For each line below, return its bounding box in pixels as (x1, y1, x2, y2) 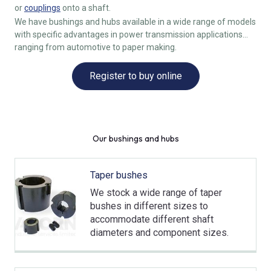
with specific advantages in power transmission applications (15, 29, 243, 39)
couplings (24, 3, 60, 13)
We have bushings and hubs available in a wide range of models (15, 16, 256, 27)
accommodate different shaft (90, 213, 214, 225)
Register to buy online (89, 70, 182, 82)
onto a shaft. (60, 3, 111, 13)
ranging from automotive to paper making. (15, 42, 177, 52)
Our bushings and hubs (92, 132, 179, 144)
